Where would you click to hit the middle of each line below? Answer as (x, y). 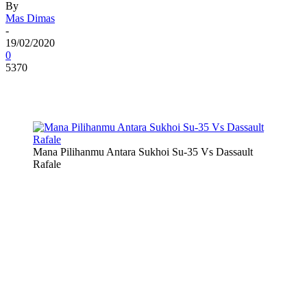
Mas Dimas (30, 18)
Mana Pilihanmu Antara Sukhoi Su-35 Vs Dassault (143, 151)
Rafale (47, 164)
